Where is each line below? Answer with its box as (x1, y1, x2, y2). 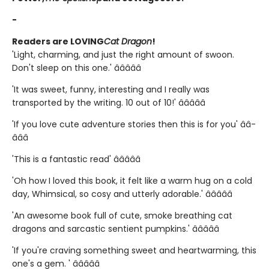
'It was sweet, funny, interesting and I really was (12, 83, 210, 96)
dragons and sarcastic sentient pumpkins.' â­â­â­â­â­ (12, 223, 219, 235)
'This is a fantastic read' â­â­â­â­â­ (12, 153, 141, 166)
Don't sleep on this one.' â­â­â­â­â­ (12, 62, 141, 74)
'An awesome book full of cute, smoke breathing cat (12, 210, 232, 222)
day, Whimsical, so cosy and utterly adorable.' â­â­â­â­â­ (12, 188, 232, 201)
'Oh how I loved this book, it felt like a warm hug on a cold (12, 175, 252, 187)
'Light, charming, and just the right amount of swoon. (12, 49, 234, 61)
